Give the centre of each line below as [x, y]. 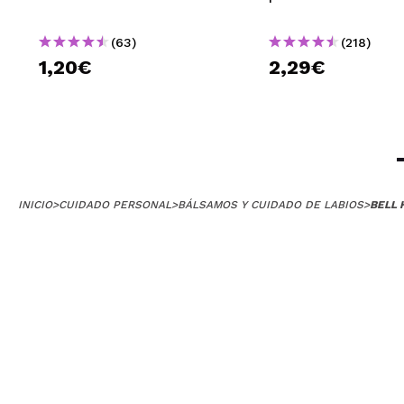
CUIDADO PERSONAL [115, 204]
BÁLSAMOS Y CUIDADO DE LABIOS [271, 204]
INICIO [35, 204]
